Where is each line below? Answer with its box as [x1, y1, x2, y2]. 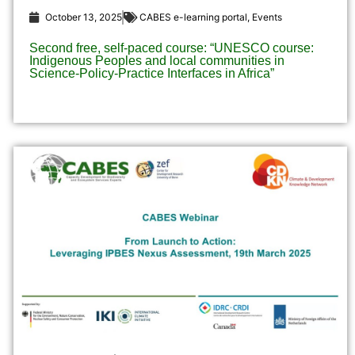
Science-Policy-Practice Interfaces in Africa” [29, 67, 274, 81]
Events [251, 11, 282, 24]
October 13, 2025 [44, 11, 122, 24]
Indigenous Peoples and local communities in [29, 54, 284, 68]
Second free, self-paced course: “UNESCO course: [29, 41, 314, 55]
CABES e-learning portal [139, 11, 247, 24]
